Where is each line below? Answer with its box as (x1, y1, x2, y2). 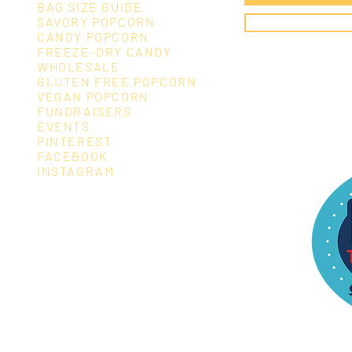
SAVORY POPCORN (37, 13, 156, 29)
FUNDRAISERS (37, 103, 132, 119)
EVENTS (37, 118, 90, 134)
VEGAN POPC (37, 88, 121, 104)
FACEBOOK (37, 148, 108, 163)
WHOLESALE (37, 58, 120, 74)
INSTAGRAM (37, 163, 115, 178)
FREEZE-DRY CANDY (37, 43, 172, 59)
